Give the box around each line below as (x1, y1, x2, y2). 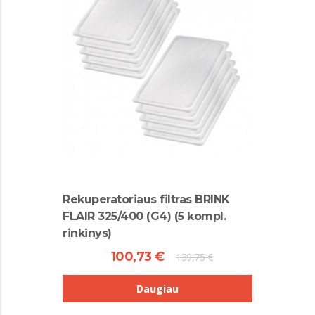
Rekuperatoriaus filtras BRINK (63, 193, 230, 206)
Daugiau (136, 281, 179, 295)
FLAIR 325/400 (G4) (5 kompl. (63, 210, 226, 223)
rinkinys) (63, 226, 112, 240)
